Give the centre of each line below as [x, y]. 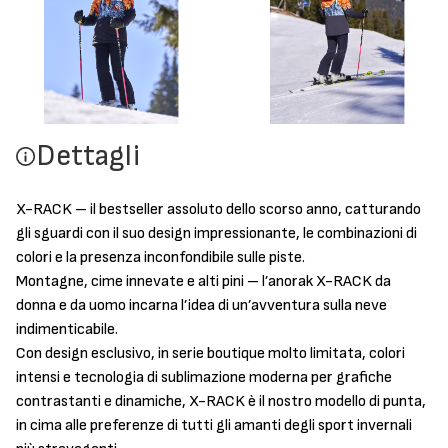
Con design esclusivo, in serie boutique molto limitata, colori [210, 353]
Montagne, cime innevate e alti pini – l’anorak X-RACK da [203, 281]
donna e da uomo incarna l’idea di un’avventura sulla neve [201, 305]
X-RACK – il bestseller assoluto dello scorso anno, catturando [218, 209]
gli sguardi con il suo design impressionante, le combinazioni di [216, 233]
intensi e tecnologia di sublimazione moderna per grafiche [204, 377]
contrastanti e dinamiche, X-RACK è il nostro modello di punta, [221, 401]
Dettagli [88, 156]
